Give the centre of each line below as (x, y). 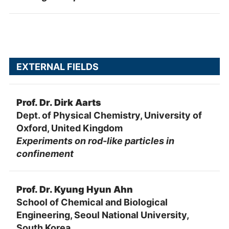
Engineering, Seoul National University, (102, 215)
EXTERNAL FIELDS (57, 66)
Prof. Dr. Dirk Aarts (59, 102)
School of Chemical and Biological (92, 202)
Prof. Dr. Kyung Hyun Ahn (74, 189)
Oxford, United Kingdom (69, 128)
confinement (45, 153)
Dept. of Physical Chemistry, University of (109, 115)
